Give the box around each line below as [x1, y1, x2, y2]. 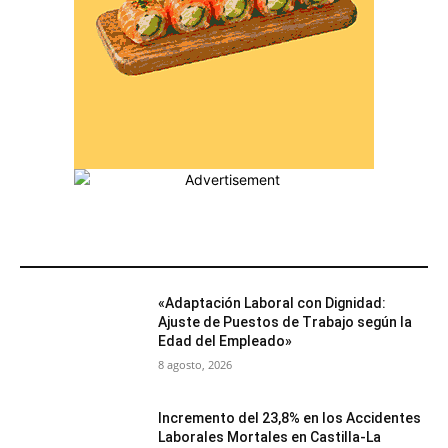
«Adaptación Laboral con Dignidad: [158, 294, 387, 311]
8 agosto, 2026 [158, 356, 233, 372]
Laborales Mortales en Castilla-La [158, 429, 382, 446]
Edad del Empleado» [158, 332, 293, 349]
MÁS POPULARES [32, 244, 144, 261]
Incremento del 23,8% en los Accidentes [158, 410, 422, 427]
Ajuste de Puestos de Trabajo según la [158, 313, 413, 330]
